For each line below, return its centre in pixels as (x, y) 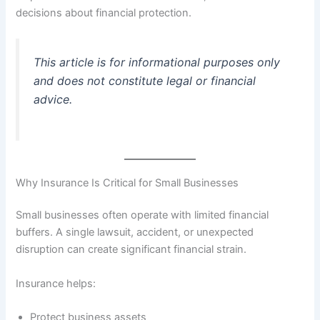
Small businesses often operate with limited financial (142, 215)
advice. (53, 99)
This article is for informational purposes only (157, 62)
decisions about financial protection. (104, 12)
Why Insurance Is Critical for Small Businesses (127, 182)
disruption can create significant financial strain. (131, 250)
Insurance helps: (56, 283)
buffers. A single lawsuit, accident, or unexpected (135, 232)
